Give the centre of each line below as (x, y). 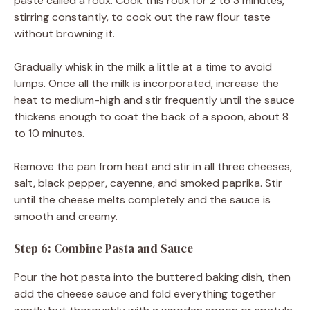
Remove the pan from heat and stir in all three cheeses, (153, 166)
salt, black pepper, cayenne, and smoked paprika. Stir (148, 183)
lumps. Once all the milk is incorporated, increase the (146, 83)
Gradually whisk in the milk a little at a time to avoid (143, 66)
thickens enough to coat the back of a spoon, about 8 (151, 116)
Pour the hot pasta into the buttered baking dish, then (152, 277)
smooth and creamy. (66, 216)
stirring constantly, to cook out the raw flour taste (142, 17)
